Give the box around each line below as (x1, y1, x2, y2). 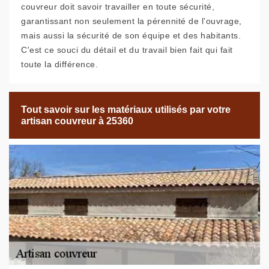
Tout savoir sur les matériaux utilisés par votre (21, 104, 231, 115)
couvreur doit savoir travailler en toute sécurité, (21, 2, 214, 12)
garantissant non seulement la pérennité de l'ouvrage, (21, 16, 242, 26)
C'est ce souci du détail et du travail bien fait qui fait (21, 45, 233, 55)
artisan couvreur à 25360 (21, 116, 133, 127)
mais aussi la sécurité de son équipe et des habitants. (21, 31, 241, 41)
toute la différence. (21, 59, 98, 70)
